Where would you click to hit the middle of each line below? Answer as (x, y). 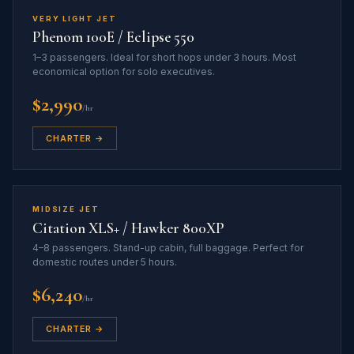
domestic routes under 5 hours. (105, 262)
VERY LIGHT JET (75, 18)
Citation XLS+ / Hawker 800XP (128, 228)
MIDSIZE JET (66, 209)
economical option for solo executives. (124, 71)
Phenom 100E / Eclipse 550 (113, 38)
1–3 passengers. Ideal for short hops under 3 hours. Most (164, 57)
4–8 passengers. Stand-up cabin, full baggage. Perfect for (168, 248)
